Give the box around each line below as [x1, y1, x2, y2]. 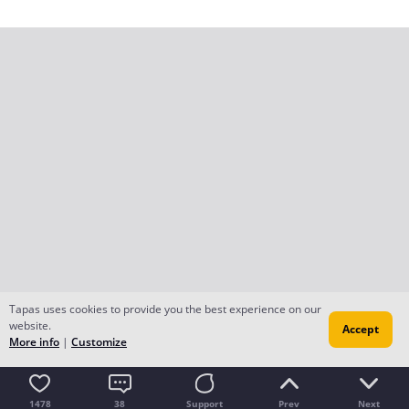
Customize [71, 334, 127, 350]
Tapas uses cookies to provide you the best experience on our [9, 301, 321, 317]
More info [9, 334, 59, 350]
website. [9, 318, 51, 333]
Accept [342, 321, 379, 337]
